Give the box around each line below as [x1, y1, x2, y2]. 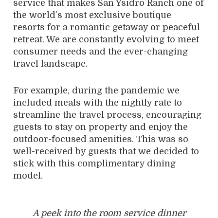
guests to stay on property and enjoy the [13, 122, 188, 132]
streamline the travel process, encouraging [13, 109, 201, 120]
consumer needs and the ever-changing [13, 46, 188, 56]
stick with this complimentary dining [13, 158, 176, 168]
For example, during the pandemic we [13, 85, 180, 95]
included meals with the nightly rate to [13, 97, 182, 108]
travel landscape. [13, 58, 88, 69]
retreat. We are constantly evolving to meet [13, 34, 199, 44]
